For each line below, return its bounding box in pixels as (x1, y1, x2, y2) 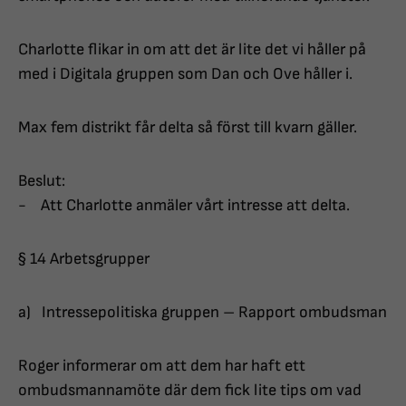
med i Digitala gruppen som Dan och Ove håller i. (18, 64, 353, 84)
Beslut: (18, 171, 65, 191)
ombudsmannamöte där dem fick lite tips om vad (18, 381, 362, 401)
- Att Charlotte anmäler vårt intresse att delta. (18, 196, 350, 216)
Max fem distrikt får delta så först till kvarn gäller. (18, 118, 357, 138)
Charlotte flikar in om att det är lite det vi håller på (18, 40, 366, 60)
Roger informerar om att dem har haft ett (18, 356, 305, 376)
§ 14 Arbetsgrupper (18, 249, 150, 269)
